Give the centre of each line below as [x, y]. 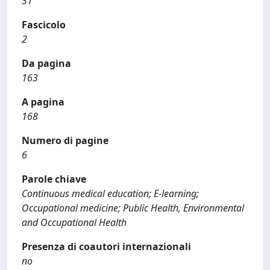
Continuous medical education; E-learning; [110, 193]
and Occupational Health [74, 222]
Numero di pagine [65, 140]
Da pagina [46, 63]
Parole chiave [54, 179]
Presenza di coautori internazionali [106, 246]
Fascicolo [44, 25]
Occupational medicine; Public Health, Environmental [133, 208]
